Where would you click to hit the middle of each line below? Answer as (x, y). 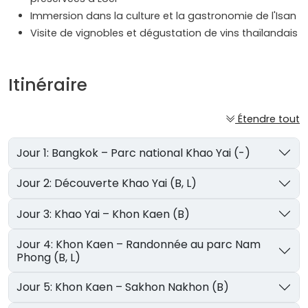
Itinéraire (48, 85)
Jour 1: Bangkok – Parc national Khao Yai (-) (151, 153)
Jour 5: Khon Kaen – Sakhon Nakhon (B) (142, 287)
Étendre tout (269, 119)
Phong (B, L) (49, 257)
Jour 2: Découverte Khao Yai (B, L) (126, 184)
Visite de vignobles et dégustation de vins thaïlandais (164, 33)
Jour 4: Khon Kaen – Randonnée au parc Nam (36, 244)
